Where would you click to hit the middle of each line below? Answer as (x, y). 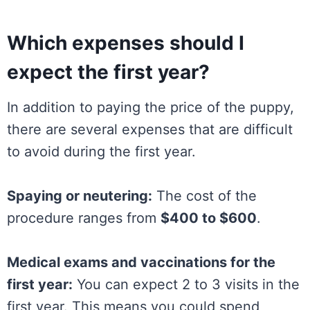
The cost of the (204, 195)
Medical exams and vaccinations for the (141, 262)
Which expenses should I (126, 43)
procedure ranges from (84, 218)
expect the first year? (108, 72)
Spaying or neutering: (80, 195)
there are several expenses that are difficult (150, 129)
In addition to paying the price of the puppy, (151, 107)
